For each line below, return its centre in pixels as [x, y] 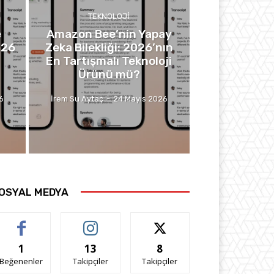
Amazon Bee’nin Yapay [109, 34]
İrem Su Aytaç [77, 99]
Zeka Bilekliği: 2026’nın [109, 48]
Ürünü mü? [109, 75]
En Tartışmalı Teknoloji [109, 61]
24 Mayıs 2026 [140, 99]
